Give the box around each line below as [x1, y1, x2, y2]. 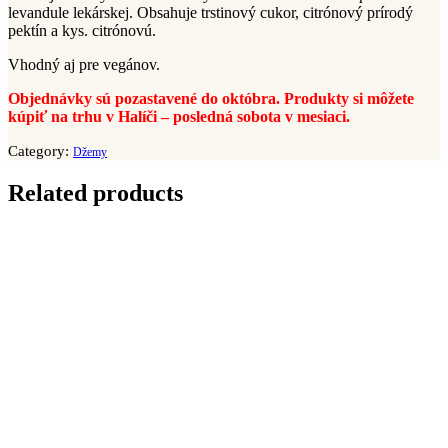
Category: [8, 143, 69, 160]
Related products [8, 180, 183, 207]
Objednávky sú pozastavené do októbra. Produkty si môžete [8, 90, 414, 108]
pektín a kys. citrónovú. [8, 22, 156, 40]
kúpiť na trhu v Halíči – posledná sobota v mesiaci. [8, 108, 350, 126]
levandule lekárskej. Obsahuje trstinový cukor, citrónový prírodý [8, 4, 413, 22]
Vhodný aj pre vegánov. [8, 56, 160, 74]
